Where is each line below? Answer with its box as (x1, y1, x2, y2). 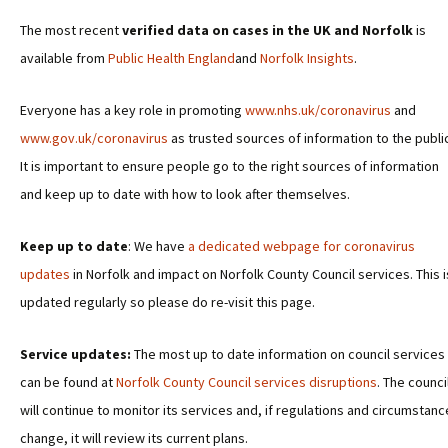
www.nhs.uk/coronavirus (245, 101, 391, 119)
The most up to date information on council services (131, 345, 445, 363)
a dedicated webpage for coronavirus (188, 237, 415, 255)
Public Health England (108, 49, 235, 67)
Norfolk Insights (260, 49, 354, 67)
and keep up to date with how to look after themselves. (20, 185, 350, 203)
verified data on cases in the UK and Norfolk (122, 21, 413, 39)
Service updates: (20, 345, 131, 363)
